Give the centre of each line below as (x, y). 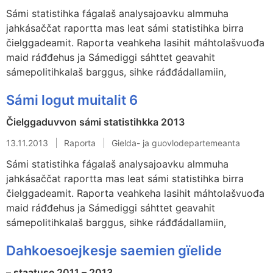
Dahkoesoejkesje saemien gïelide (114, 250)
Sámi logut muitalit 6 (72, 100)
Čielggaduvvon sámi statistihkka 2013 (95, 122)
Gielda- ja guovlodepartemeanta (176, 143)
